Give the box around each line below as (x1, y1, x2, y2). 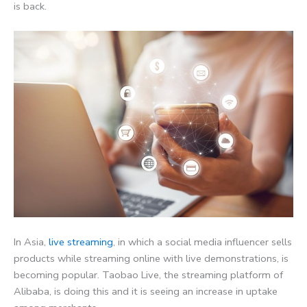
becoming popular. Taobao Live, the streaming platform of (14, 267, 283, 282)
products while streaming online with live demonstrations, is (14, 251, 288, 265)
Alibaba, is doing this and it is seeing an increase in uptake (14, 284, 278, 298)
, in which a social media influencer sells (113, 234, 292, 249)
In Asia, (14, 234, 49, 249)
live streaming (49, 234, 113, 249)
